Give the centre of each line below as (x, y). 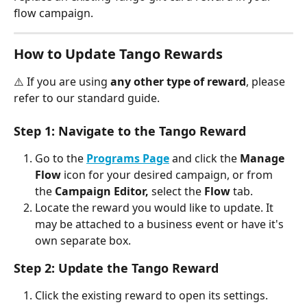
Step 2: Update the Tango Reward (116, 268)
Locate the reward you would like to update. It (156, 208)
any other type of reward (178, 81)
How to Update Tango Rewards (118, 53)
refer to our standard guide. (87, 98)
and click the (205, 159)
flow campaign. (53, 13)
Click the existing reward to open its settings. (151, 296)
